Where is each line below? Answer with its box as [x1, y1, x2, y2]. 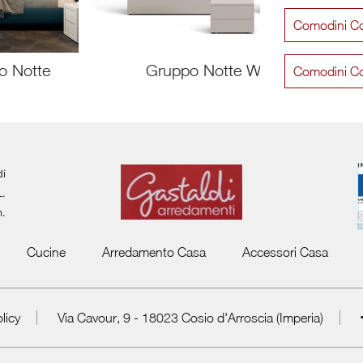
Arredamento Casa [101, 245, 206, 260]
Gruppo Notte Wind [146, 61, 283, 80]
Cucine [26, 245, 66, 260]
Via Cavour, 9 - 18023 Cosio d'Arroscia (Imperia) [58, 310, 323, 326]
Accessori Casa [241, 245, 328, 260]
